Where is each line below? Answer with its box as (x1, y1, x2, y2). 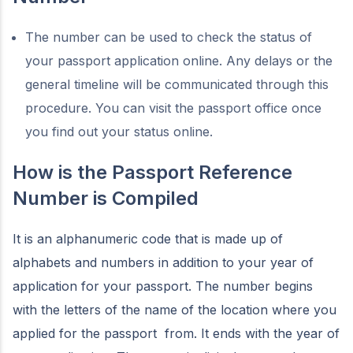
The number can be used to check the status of (25, 29, 312, 45)
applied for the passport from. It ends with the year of (13, 325, 340, 341)
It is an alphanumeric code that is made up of (13, 231, 283, 247)
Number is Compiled (13, 187, 203, 210)
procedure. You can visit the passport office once (25, 100, 321, 116)
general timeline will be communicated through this (25, 76, 329, 92)
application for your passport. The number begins (13, 278, 313, 294)
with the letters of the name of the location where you (13, 302, 336, 318)
